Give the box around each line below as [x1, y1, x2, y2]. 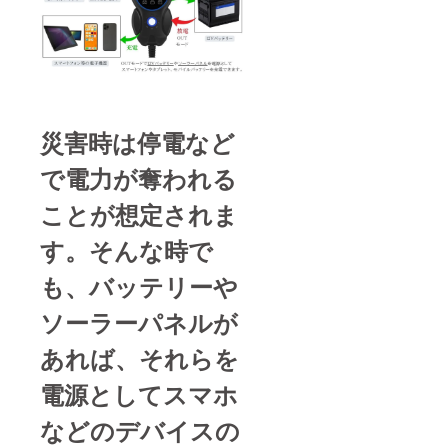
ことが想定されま [40, 197, 238, 232]
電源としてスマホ [40, 377, 238, 412]
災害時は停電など [40, 125, 235, 160]
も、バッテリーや [40, 269, 238, 304]
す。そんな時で [40, 233, 213, 268]
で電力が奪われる [40, 161, 237, 196]
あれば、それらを [40, 341, 239, 376]
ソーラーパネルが [40, 305, 238, 340]
